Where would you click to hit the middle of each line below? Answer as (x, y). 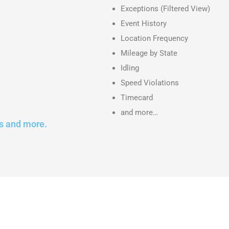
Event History (144, 23)
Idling (130, 68)
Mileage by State (149, 53)
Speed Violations (150, 83)
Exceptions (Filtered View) (165, 8)
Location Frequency (154, 38)
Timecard (137, 97)
